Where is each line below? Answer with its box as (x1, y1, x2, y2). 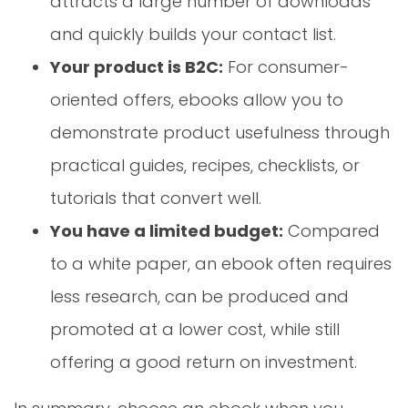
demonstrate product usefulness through (50, 121, 390, 145)
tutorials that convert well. (50, 187, 261, 210)
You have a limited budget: (50, 219, 283, 243)
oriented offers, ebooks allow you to (50, 88, 343, 112)
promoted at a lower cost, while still (50, 318, 340, 342)
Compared (283, 219, 380, 243)
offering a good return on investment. (50, 351, 357, 374)
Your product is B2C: (50, 56, 223, 79)
